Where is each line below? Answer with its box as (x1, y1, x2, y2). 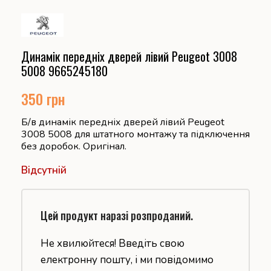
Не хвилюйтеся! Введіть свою (41, 236, 184, 250)
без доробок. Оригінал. (21, 139, 126, 153)
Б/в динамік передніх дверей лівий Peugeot (21, 115, 224, 129)
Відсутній (21, 163, 67, 177)
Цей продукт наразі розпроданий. (41, 207, 193, 223)
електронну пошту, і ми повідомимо (41, 252, 214, 267)
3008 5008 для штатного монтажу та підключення (21, 127, 250, 141)
